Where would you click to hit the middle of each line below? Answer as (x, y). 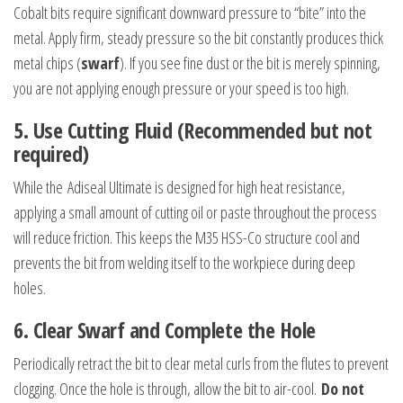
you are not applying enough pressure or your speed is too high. (181, 89)
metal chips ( (47, 63)
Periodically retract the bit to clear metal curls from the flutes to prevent (201, 364)
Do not (343, 389)
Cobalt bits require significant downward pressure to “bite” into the (190, 13)
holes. (30, 288)
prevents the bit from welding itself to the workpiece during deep (184, 263)
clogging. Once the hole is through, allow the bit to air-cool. (167, 389)
